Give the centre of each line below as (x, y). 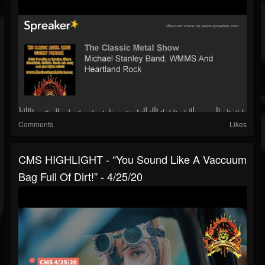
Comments (36, 124)
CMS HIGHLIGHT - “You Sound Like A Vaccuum (132, 159)
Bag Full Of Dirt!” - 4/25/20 (80, 177)
